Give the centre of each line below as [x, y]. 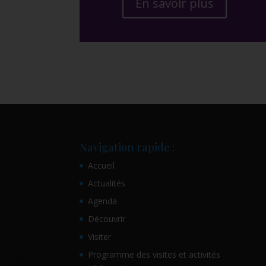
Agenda [103, 201]
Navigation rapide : [127, 148]
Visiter [100, 237]
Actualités [107, 183]
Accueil [102, 166]
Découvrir [107, 219]
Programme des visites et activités [154, 255]
